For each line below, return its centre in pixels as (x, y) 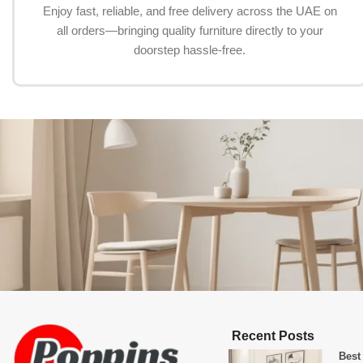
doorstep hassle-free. (190, 50)
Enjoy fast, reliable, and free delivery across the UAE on (190, 11)
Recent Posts (273, 336)
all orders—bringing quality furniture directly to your (190, 31)
